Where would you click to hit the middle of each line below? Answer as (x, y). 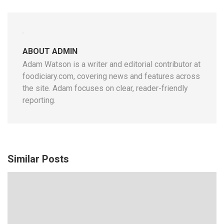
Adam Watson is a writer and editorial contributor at (111, 64)
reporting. (39, 100)
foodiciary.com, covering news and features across (111, 76)
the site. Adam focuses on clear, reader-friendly (105, 88)
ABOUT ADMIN (50, 51)
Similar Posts (38, 159)
